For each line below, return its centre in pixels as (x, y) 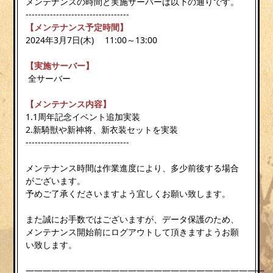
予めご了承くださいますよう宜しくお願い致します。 (128, 193)
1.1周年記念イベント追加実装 (83, 116)
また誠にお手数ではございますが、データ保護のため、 (133, 219)
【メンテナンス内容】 (69, 104)
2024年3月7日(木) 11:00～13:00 (92, 40)
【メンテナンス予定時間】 (77, 27)
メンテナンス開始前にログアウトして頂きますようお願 (133, 232)
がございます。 (56, 180)
